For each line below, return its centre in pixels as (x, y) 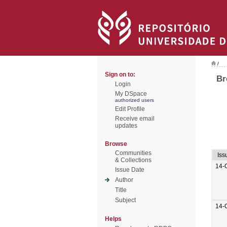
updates (126, 126)
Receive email (135, 119)
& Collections (133, 160)
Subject (125, 200)
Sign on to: (120, 74)
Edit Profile (130, 109)
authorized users (135, 100)
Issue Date (130, 170)
